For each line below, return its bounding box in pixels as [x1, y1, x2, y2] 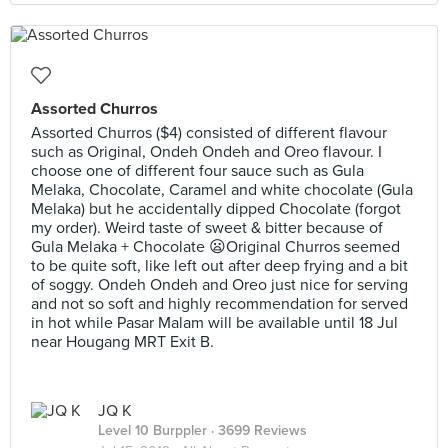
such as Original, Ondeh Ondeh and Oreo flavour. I [31, 142, 382, 162]
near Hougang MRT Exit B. [31, 332, 214, 352]
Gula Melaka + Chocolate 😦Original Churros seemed [31, 237, 400, 257]
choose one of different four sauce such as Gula [31, 161, 364, 181]
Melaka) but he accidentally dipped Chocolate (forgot [31, 199, 401, 219]
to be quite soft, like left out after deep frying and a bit [31, 256, 408, 276]
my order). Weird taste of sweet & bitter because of [31, 218, 383, 238]
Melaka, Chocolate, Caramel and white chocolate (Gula [31, 180, 413, 200]
